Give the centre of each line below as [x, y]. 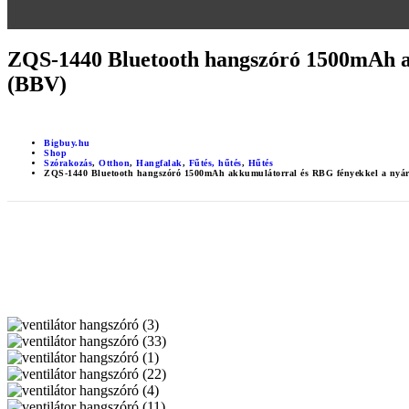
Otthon [114, 163]
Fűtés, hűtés [215, 163]
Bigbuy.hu [67, 142]
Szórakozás [68, 163]
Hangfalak [159, 163]
